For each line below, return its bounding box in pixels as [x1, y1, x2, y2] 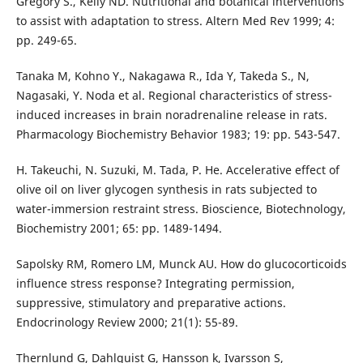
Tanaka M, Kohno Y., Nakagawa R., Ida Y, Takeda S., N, [15, 68, 310, 84]
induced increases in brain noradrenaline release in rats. [15, 107, 327, 123]
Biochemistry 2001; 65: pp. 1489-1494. [15, 220, 222, 237]
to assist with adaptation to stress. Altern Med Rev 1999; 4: [15, 13, 335, 29]
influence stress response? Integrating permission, [15, 275, 295, 292]
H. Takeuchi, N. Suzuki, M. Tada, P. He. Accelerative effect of [15, 162, 340, 178]
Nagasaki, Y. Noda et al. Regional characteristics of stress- [15, 88, 332, 104]
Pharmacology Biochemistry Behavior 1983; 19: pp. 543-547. [15, 126, 340, 143]
